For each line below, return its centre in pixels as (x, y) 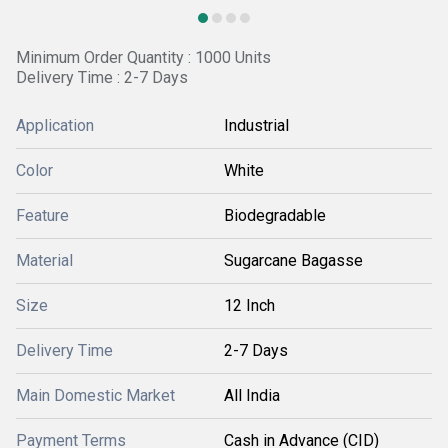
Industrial (256, 125)
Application (55, 125)
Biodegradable (275, 215)
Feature (42, 215)
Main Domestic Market (95, 395)
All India (252, 395)
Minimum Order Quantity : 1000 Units (143, 57)
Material (44, 260)
